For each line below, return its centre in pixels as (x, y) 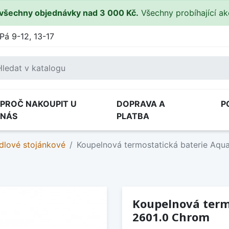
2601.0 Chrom (171, 217)
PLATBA (133, 116)
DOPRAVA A (141, 104)
